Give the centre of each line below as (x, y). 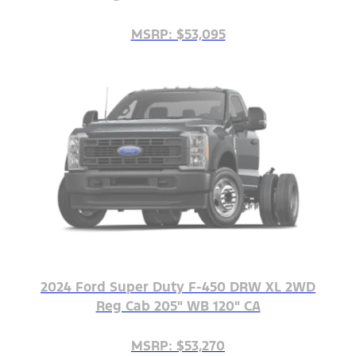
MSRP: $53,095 (178, 34)
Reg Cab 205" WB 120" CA (178, 306)
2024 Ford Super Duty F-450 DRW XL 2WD (178, 286)
